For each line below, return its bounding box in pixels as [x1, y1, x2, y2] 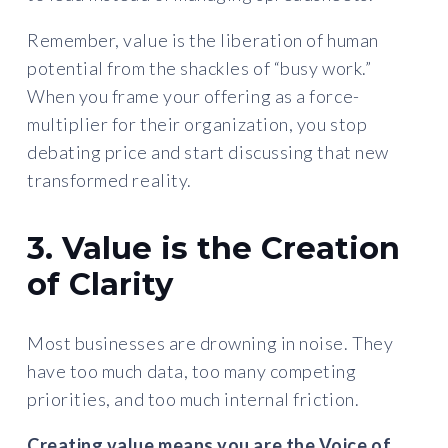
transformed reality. [27, 168, 192, 191]
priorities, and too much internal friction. [27, 387, 360, 410]
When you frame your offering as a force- [27, 84, 360, 107]
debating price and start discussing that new [27, 140, 389, 163]
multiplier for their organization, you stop [27, 112, 368, 135]
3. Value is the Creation [27, 228, 400, 267]
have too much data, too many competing [27, 359, 357, 382]
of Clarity [27, 264, 173, 303]
